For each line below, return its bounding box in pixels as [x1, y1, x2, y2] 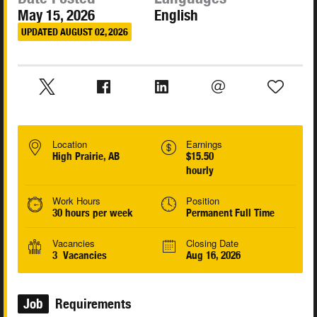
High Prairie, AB [52, 150, 120, 163]
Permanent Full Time [185, 207, 275, 219]
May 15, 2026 [18, 6, 95, 25]
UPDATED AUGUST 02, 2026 [21, 25, 128, 38]
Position [185, 194, 219, 208]
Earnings [185, 137, 222, 151]
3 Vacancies [52, 249, 107, 262]
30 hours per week [52, 207, 133, 219]
